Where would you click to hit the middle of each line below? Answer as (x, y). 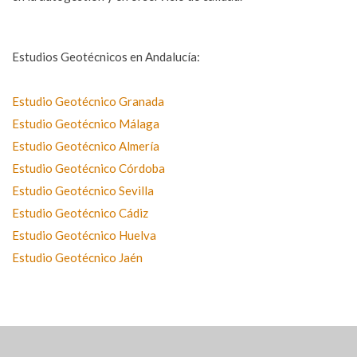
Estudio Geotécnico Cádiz (80, 212)
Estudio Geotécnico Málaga (86, 123)
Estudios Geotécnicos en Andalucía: (106, 56)
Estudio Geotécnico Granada (88, 101)
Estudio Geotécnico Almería (86, 145)
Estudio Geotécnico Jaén (77, 257)
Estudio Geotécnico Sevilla (83, 190)
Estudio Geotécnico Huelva (84, 235)
